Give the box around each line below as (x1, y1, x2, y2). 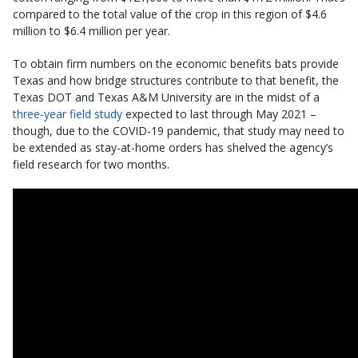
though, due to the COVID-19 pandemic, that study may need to (13, 123, 344, 139)
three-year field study (13, 106, 122, 122)
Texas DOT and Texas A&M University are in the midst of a (13, 89, 320, 105)
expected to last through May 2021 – (122, 106, 316, 122)
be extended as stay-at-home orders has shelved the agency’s (13, 140, 333, 156)
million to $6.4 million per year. (13, 23, 170, 39)
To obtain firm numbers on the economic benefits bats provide (13, 56, 339, 72)
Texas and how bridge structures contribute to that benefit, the (13, 73, 339, 89)
